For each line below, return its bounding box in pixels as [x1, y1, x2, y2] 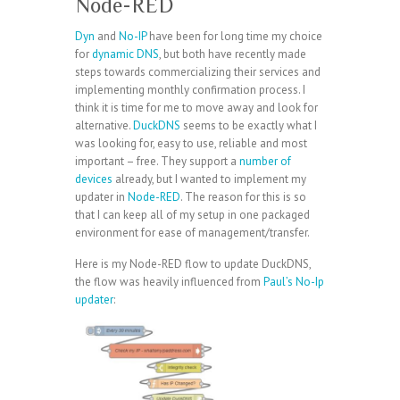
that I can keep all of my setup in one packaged [75, 206, 310, 222]
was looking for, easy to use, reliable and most [75, 135, 307, 151]
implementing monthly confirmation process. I [75, 81, 305, 97]
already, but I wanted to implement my [112, 171, 306, 187]
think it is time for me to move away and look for [75, 99, 318, 115]
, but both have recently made [159, 46, 306, 62]
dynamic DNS [92, 46, 159, 62]
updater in [75, 188, 128, 204]
